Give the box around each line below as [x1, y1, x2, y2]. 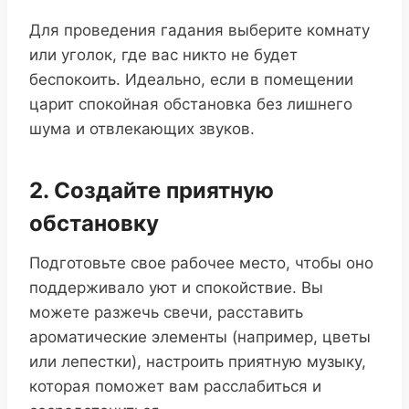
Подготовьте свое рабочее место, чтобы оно [29, 253, 373, 272]
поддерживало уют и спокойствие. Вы [29, 278, 323, 297]
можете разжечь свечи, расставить [29, 302, 303, 321]
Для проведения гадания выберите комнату [29, 20, 370, 39]
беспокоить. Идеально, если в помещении [29, 69, 353, 89]
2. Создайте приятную [29, 176, 274, 204]
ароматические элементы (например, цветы [29, 327, 371, 346]
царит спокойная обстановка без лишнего [29, 94, 352, 113]
